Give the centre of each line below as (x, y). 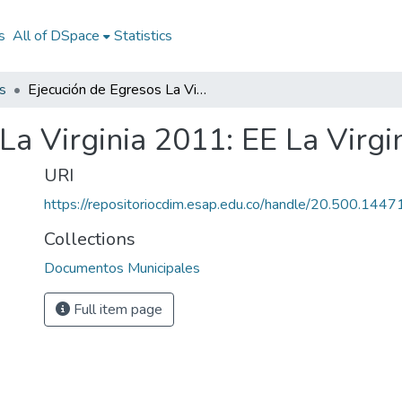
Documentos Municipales (122, 268)
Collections (90, 239)
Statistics (143, 36)
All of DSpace (56, 36)
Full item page (116, 310)
